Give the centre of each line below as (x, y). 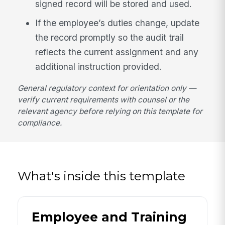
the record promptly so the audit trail (110, 37)
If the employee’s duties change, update (118, 23)
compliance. (40, 123)
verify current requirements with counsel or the (104, 100)
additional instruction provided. (99, 66)
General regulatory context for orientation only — (107, 88)
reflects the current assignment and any (117, 52)
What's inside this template (102, 176)
